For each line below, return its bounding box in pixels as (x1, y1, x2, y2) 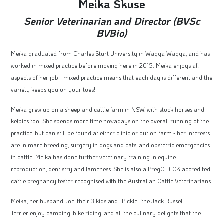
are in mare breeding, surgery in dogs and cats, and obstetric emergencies (11, 141, 210, 149)
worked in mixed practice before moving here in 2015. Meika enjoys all (11, 61, 199, 70)
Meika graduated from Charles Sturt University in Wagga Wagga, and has (11, 49, 210, 58)
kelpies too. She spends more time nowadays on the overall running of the (11, 117, 209, 125)
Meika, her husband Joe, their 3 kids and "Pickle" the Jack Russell (11, 197, 184, 205)
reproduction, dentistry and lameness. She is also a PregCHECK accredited (11, 165, 210, 173)
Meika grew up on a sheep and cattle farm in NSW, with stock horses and (11, 105, 204, 113)
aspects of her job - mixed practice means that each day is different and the (11, 73, 212, 82)
